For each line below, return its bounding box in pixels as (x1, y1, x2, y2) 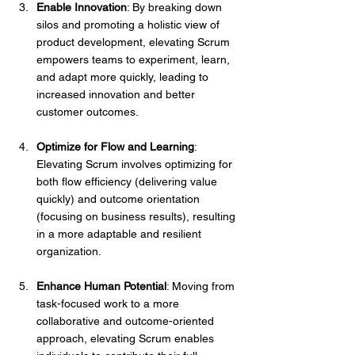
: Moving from (166, 280, 238, 293)
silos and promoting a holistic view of (36, 18, 223, 32)
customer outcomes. (36, 105, 139, 119)
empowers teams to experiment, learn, (36, 53, 233, 67)
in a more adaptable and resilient (36, 227, 204, 241)
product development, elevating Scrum (36, 36, 233, 49)
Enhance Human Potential (36, 280, 166, 293)
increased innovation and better (36, 88, 198, 101)
